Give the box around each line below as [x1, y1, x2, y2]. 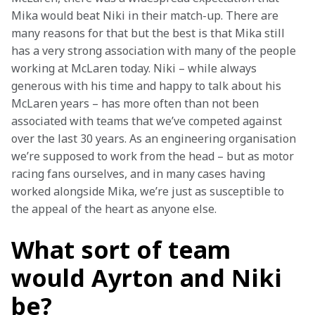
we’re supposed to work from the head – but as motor [11, 148, 297, 164]
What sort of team [11, 233, 231, 266]
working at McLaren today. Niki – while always [11, 60, 259, 76]
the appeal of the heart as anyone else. [11, 201, 217, 217]
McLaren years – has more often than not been [11, 96, 262, 111]
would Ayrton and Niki [11, 262, 282, 294]
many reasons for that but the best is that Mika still [11, 25, 288, 41]
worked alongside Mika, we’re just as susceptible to [11, 184, 287, 199]
